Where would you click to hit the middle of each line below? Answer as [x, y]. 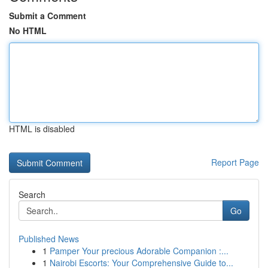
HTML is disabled [42, 129]
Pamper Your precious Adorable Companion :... [139, 251]
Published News [49, 239]
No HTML [28, 31]
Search [32, 194]
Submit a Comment [48, 16]
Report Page [235, 162]
